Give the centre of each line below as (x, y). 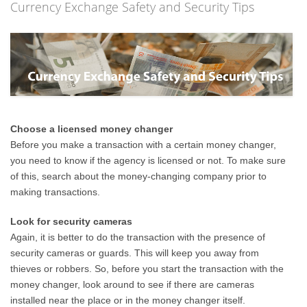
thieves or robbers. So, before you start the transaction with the (147, 269)
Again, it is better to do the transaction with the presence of (138, 237)
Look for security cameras (72, 222)
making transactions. (56, 192)
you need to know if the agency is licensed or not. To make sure (148, 161)
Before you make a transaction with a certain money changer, (144, 145)
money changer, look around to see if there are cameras (133, 285)
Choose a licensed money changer (92, 129)
